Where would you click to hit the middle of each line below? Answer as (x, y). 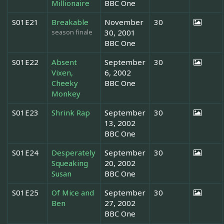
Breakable (70, 22)
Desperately (73, 152)
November (124, 22)
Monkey (66, 93)
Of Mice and (73, 192)
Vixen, (62, 72)
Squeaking (70, 163)
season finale (72, 32)
